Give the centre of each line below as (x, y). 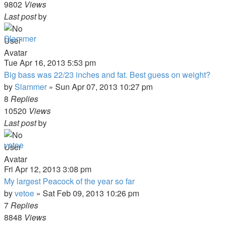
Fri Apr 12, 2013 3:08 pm (48, 169)
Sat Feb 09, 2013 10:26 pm (91, 193)
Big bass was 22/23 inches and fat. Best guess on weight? (107, 75)
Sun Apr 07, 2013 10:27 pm (104, 87)
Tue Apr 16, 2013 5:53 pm (50, 63)
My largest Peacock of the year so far (69, 181)
